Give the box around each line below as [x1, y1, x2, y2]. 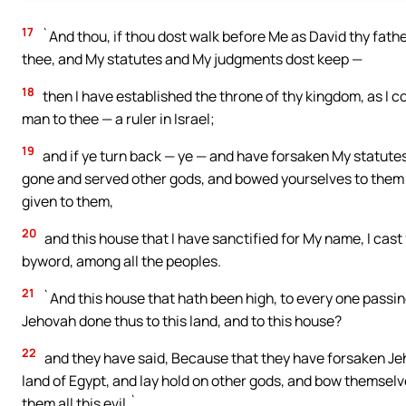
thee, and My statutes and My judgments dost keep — [22, 49, 362, 69]
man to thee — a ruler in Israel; [22, 108, 215, 129]
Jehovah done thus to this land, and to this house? [22, 310, 342, 331]
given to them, [22, 190, 113, 211]
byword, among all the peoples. [22, 250, 221, 271]
